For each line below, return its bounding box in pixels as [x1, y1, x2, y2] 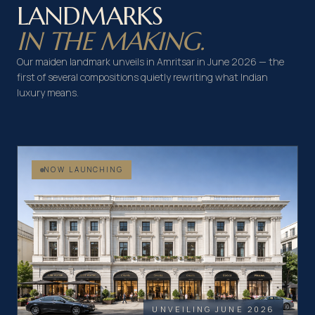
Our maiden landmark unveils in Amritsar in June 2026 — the [17, 55, 284, 69]
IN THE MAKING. [17, 25, 205, 58]
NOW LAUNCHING [44, 165, 124, 175]
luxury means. [17, 86, 79, 100]
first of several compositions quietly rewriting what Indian [17, 70, 268, 84]
